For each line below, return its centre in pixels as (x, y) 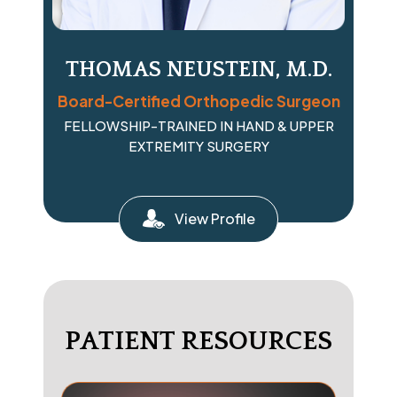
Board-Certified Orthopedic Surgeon (198, 101)
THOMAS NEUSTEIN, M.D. (198, 70)
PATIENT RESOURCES (198, 341)
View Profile (214, 218)
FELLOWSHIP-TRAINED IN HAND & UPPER (198, 125)
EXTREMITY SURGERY (198, 145)
